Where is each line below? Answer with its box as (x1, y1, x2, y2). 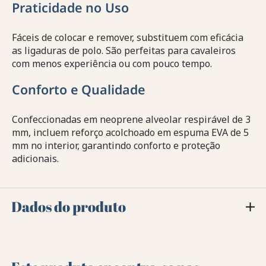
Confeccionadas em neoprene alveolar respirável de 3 (12, 113, 251, 126)
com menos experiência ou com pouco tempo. (12, 57, 212, 71)
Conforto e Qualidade (12, 81, 145, 99)
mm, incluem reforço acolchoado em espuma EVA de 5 (12, 126, 249, 140)
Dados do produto (11, 197, 126, 217)
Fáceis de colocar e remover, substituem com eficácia (12, 31, 243, 45)
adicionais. (12, 152, 59, 166)
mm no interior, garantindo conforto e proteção (12, 139, 220, 153)
